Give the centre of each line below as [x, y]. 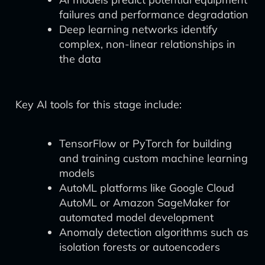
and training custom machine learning [153, 158]
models [77, 173]
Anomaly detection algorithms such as [154, 232]
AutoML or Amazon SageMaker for [145, 203]
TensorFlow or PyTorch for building [146, 143]
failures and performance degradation [154, 14]
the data [80, 59]
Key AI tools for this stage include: [98, 104]
